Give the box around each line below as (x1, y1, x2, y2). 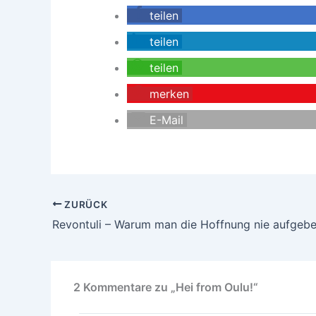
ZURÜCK (61, 198, 108, 210)
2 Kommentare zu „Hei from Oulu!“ (73, 280, 258, 295)
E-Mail (150, 112, 183, 127)
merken (150, 86, 189, 101)
